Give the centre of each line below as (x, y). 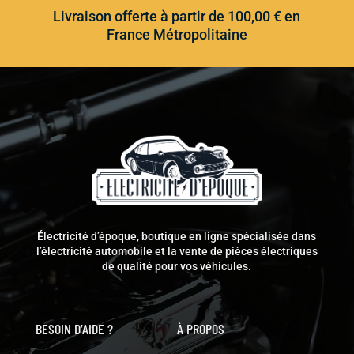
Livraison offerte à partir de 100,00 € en (177, 17)
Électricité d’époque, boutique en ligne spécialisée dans (177, 237)
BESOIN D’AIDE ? (74, 329)
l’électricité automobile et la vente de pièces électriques (177, 252)
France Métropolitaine (177, 35)
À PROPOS (200, 329)
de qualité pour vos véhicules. (177, 267)
